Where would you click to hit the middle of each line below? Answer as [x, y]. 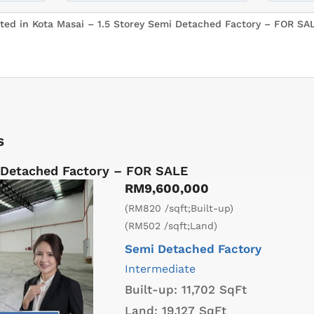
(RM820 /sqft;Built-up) [179, 209]
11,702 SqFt [214, 290]
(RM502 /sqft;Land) [171, 226]
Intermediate [160, 269]
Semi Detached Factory [193, 249]
